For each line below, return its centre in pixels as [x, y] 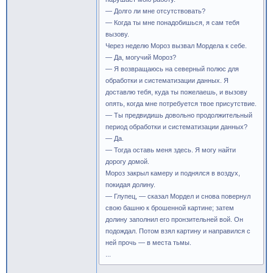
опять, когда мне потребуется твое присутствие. [181, 104]
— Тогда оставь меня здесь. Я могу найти [171, 150]
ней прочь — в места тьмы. [148, 243]
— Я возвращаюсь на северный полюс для [172, 69]
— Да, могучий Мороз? [141, 57]
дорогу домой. [127, 161]
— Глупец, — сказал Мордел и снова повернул [178, 196]
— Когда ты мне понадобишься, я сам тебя [172, 23]
